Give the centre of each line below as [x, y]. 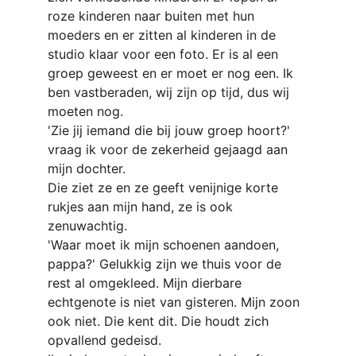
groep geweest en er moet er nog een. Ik [172, 73]
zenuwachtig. [87, 226]
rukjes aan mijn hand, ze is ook [142, 207]
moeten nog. [85, 111]
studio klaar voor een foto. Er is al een [165, 54]
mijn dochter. [87, 168]
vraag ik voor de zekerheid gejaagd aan [170, 149]
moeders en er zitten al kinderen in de [164, 35]
